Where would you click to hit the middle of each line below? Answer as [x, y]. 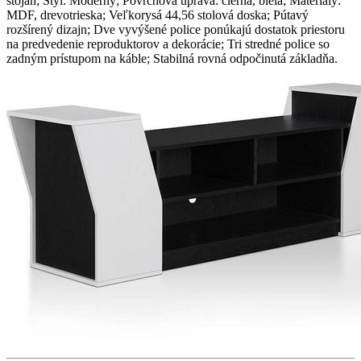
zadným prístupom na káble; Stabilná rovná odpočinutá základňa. [172, 58]
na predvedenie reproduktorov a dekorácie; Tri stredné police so [168, 44]
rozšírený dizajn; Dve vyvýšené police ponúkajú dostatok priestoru [176, 29]
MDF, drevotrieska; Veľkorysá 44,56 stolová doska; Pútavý [158, 15]
